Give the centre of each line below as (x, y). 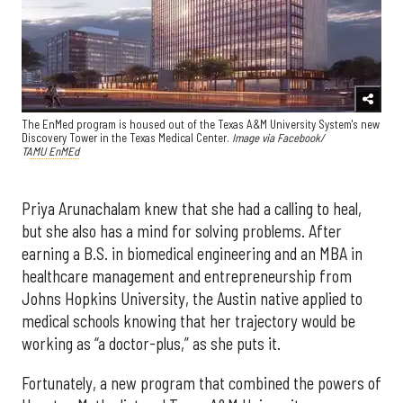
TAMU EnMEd (50, 152)
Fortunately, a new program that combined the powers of (201, 383)
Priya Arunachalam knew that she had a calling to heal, (192, 209)
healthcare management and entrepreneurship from (187, 277)
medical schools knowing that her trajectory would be (188, 322)
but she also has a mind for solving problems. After (182, 232)
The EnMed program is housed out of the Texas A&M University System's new (201, 125)
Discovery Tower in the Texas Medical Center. (127, 138)
